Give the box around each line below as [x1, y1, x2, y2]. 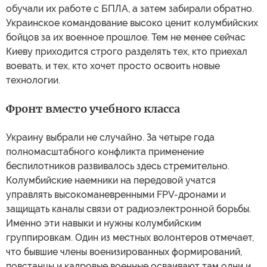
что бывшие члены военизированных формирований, [6, 246, 242, 257]
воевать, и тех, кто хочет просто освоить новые [6, 60, 220, 72]
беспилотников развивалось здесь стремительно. [6, 160, 229, 172]
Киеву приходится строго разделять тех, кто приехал [6, 46, 247, 57]
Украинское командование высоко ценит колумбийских [6, 17, 258, 29]
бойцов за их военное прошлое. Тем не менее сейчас [6, 32, 246, 43]
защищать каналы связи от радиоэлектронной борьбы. [6, 203, 251, 215]
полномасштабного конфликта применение [6, 146, 204, 157]
